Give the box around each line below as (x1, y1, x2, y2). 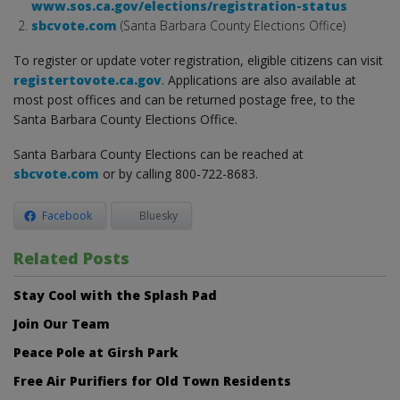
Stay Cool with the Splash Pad (13, 286, 217, 304)
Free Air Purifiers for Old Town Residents (13, 371, 291, 389)
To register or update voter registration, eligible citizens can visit (13, 51, 383, 69)
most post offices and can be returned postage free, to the (13, 90, 355, 108)
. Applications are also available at (162, 71, 356, 88)
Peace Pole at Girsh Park (13, 343, 178, 361)
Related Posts (13, 246, 129, 269)
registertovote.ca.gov (13, 71, 162, 88)
